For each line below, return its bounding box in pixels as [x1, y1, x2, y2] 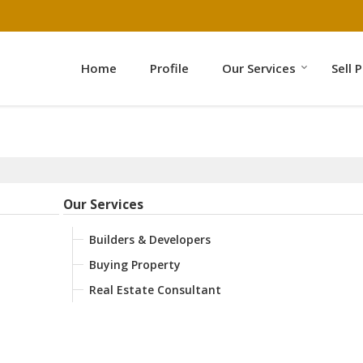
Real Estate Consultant [89, 281, 221, 297]
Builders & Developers [89, 231, 211, 247]
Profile [150, 59, 189, 76]
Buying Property [89, 256, 181, 272]
